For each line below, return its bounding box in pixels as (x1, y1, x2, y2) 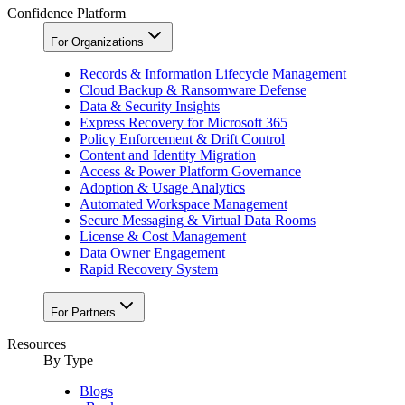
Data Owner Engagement (80, 244, 225, 260)
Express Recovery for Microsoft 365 (80, 114, 287, 130)
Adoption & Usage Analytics (80, 179, 245, 195)
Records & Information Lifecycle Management (80, 65, 346, 81)
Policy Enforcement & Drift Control (80, 130, 285, 146)
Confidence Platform (7, 5, 126, 21)
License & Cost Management (80, 228, 246, 244)
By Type (43, 352, 93, 368)
